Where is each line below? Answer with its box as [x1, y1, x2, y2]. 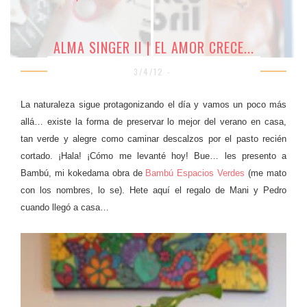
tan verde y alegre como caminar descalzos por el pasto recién [21, 134, 286, 145]
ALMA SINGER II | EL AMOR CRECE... [53, 37, 254, 58]
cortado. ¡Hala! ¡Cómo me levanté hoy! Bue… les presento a [21, 151, 286, 162]
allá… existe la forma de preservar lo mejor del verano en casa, [21, 116, 286, 127]
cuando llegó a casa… [21, 202, 109, 213]
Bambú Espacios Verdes [145, 168, 245, 179]
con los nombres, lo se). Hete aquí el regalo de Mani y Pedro [21, 185, 286, 196]
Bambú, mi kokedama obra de [21, 168, 146, 179]
